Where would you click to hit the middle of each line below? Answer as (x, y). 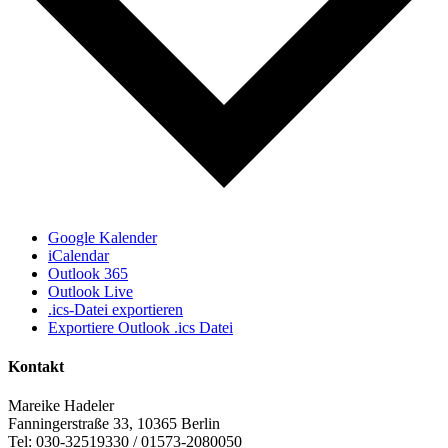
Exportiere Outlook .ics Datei (140, 327)
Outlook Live (90, 291)
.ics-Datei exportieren (115, 309)
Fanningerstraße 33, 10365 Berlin (114, 424)
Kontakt (36, 366)
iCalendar (78, 255)
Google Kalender (102, 237)
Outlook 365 (88, 273)
